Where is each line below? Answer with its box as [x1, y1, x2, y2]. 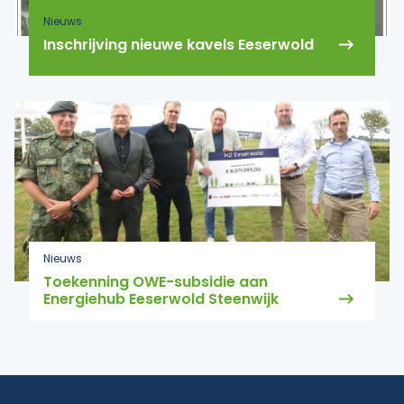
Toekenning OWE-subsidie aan [43, 271, 268, 292]
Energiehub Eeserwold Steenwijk [43, 288, 282, 309]
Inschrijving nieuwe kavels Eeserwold [43, 34, 314, 55]
